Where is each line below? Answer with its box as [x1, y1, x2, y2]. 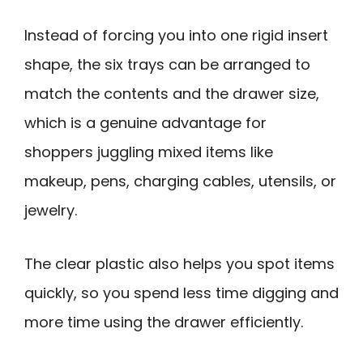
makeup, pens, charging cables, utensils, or [24, 170, 336, 191]
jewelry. [24, 199, 77, 220]
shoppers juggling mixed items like [24, 141, 273, 162]
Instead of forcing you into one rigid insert [24, 24, 328, 45]
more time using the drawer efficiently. [24, 312, 303, 333]
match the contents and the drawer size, [24, 83, 319, 104]
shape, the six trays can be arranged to [24, 53, 310, 75]
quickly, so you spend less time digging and [24, 283, 339, 304]
